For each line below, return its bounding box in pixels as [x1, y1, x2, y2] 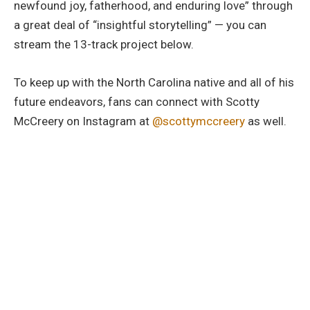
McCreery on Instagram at [14, 113, 152, 128]
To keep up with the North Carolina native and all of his [14, 75, 294, 89]
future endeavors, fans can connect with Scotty [14, 94, 259, 109]
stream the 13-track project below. [14, 37, 194, 52]
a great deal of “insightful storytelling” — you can [14, 18, 266, 33]
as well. [245, 113, 286, 128]
